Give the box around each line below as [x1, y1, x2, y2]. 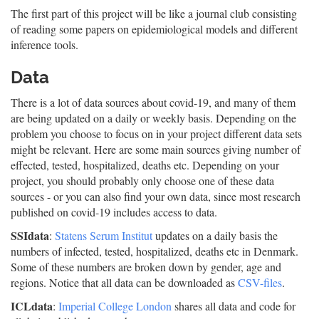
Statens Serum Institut [55, 228, 152, 243]
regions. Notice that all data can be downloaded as [11, 275, 238, 290]
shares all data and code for [172, 298, 296, 313]
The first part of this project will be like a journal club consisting [11, 6, 297, 21]
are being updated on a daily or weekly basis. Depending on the [11, 110, 296, 125]
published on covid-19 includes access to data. [11, 204, 217, 219]
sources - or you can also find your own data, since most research [11, 189, 300, 204]
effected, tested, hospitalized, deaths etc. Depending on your [11, 157, 279, 172]
